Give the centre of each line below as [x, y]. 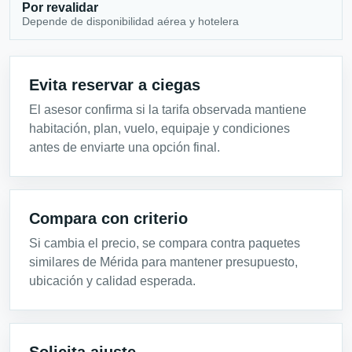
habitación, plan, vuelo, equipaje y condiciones [159, 129]
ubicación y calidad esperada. [112, 281]
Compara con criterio [108, 219]
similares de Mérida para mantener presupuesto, [163, 262]
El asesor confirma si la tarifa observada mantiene [168, 110]
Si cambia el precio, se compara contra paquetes [165, 244]
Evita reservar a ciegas [115, 85]
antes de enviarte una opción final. [125, 148]
